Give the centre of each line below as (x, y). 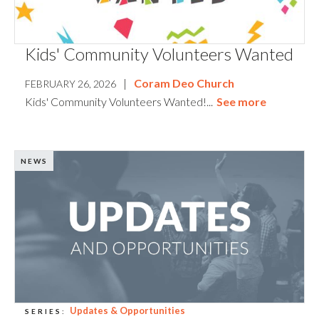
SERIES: (46, 311)
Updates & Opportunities (127, 310)
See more (241, 102)
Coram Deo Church (184, 83)
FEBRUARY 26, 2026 (70, 84)
